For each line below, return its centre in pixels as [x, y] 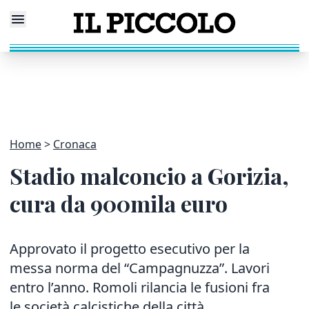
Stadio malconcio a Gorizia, [149, 176]
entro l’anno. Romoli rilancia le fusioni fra [140, 287]
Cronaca [75, 144]
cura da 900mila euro [119, 203]
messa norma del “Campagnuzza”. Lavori [140, 268]
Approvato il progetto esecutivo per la [130, 249]
